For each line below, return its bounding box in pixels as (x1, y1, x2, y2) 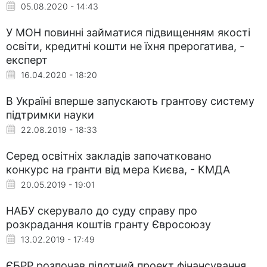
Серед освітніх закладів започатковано (6, 149, 212, 162)
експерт (6, 53, 48, 66)
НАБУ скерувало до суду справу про (6, 204, 197, 217)
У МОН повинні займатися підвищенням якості (6, 26, 250, 39)
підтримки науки (6, 108, 94, 121)
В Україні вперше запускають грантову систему (6, 94, 254, 107)
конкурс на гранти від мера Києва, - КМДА (6, 163, 230, 176)
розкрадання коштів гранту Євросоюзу (6, 218, 211, 231)
